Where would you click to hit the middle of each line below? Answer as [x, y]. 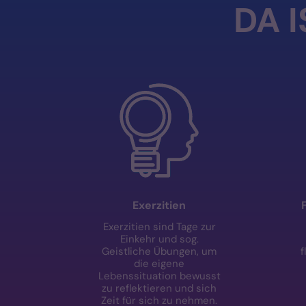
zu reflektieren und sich [159, 288]
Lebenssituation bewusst [159, 276]
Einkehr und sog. [159, 239]
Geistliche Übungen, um [159, 251]
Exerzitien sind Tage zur [159, 226]
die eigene [159, 263]
